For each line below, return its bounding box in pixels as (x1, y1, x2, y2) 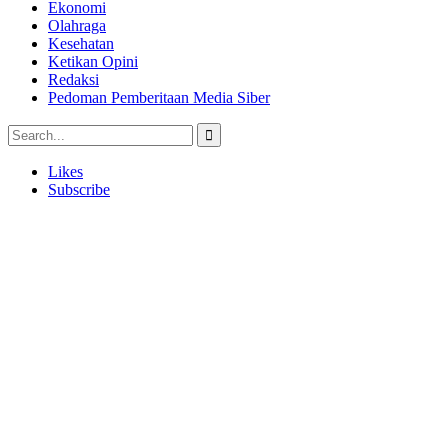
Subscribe (48, 181, 110, 199)
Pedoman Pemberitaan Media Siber (48, 89, 270, 107)
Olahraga (48, 17, 106, 35)
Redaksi (48, 71, 99, 89)
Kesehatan (48, 35, 114, 53)
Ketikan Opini (48, 53, 138, 71)
